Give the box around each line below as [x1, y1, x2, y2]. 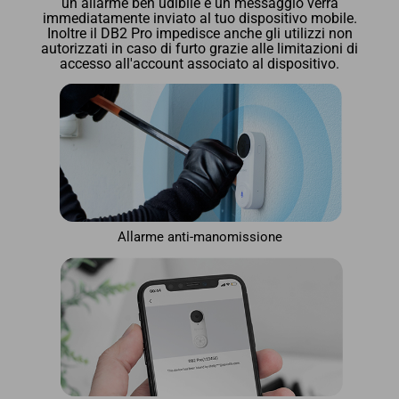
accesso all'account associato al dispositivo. [60, 55, 339, 72]
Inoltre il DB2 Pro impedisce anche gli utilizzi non [46, 25, 353, 42]
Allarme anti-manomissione [117, 229, 282, 246]
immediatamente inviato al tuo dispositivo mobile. [42, 10, 357, 27]
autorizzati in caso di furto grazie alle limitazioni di [41, 40, 358, 57]
